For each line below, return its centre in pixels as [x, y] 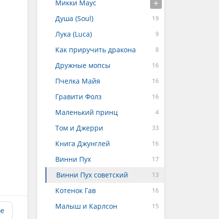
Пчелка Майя [78, 81]
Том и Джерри [79, 128]
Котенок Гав [76, 190]
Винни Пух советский [92, 175]
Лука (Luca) [74, 34]
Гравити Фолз [78, 97]
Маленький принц [87, 112]
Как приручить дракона [96, 50]
